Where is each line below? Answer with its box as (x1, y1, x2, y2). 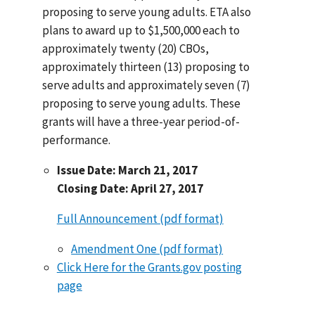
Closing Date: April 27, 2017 (56, 180, 203, 196)
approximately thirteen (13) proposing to (42, 58, 250, 75)
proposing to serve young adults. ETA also (42, 4, 252, 20)
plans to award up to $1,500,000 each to (42, 22, 240, 38)
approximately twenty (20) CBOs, (42, 40, 210, 56)
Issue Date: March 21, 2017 (56, 162, 198, 178)
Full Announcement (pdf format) (56, 210, 224, 226)
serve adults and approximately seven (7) (42, 77, 251, 93)
